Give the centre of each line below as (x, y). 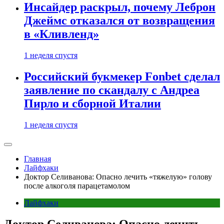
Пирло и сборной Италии (92, 103)
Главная (37, 158)
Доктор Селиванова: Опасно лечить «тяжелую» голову (118, 176)
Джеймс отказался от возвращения (119, 21)
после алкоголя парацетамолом (77, 185)
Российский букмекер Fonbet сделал (122, 76)
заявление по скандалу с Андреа (112, 90)
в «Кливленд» (61, 34)
